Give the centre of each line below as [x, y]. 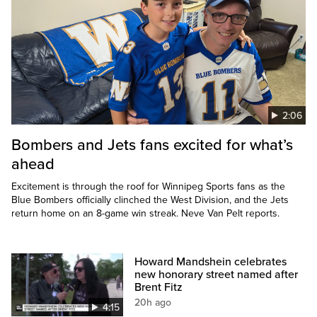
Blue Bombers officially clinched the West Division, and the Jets [150, 200]
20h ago [153, 303]
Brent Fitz [159, 288]
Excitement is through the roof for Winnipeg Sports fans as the [148, 187]
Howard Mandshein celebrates [211, 262]
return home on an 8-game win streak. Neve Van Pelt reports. [145, 214]
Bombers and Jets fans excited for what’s [152, 145]
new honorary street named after [217, 275]
